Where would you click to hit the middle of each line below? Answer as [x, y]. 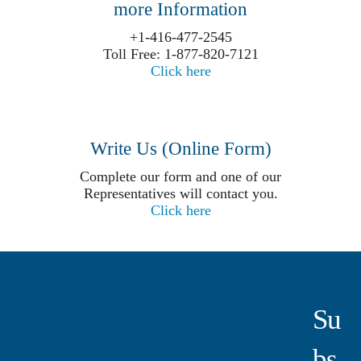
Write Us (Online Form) [180, 149]
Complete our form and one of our [180, 177]
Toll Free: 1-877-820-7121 [180, 54]
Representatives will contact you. [180, 194]
